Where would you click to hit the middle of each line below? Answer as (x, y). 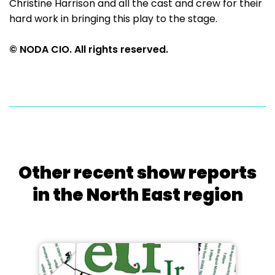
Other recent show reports (137, 173)
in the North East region (137, 195)
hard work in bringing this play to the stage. (113, 19)
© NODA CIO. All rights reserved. (89, 49)
